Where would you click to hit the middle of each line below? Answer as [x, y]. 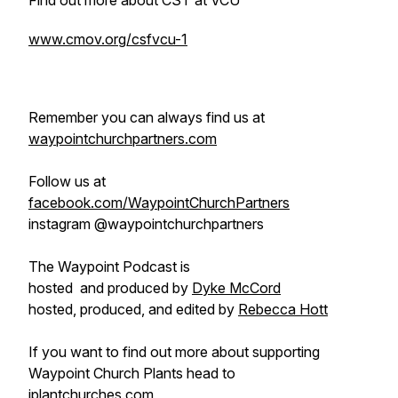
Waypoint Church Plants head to [132, 373]
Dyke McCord [236, 288]
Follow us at [67, 181]
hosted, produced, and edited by [133, 309]
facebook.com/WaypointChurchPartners [159, 203]
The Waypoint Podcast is [109, 267]
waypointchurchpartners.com [123, 139]
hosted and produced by [110, 288]
